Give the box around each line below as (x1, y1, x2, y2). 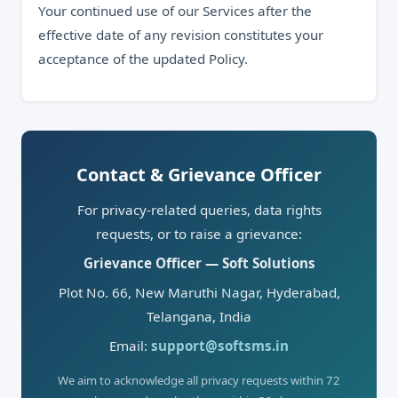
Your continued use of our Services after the (38, 2, 312, 20)
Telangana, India (147, 307, 251, 325)
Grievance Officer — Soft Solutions (83, 254, 315, 272)
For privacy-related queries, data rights (76, 201, 322, 219)
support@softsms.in (151, 337, 289, 354)
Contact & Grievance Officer (76, 163, 322, 187)
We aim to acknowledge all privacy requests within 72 (58, 372, 340, 388)
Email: (109, 337, 151, 354)
